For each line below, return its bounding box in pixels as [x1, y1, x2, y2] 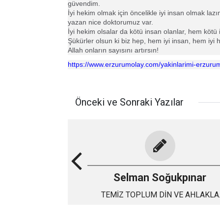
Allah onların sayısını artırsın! [68, 46, 161, 54]
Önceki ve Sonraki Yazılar [75, 96, 184, 108]
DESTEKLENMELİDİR [123, 202, 196, 211]
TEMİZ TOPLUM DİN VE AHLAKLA [101, 190, 159, 199]
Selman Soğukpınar [113, 171, 206, 184]
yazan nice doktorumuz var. [68, 18, 153, 26]
